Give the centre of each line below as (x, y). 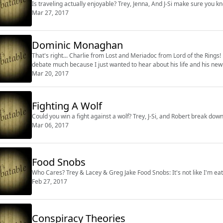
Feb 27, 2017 (50, 181)
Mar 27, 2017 (50, 12)
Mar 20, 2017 (50, 73)
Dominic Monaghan (77, 45)
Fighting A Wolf (67, 106)
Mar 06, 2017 (50, 125)
